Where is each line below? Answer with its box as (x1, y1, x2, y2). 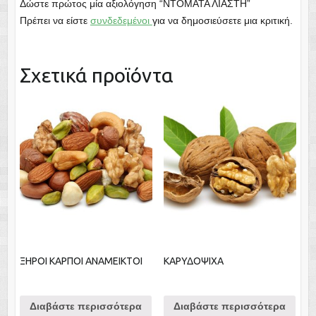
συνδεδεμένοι (90, 14, 152, 26)
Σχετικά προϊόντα (19, 63, 174, 86)
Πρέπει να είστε (19, 14, 90, 26)
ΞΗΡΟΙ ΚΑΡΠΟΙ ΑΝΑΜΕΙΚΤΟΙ (19, 255, 142, 267)
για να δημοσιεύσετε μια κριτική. (152, 14, 293, 26)
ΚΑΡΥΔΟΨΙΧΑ (163, 255, 224, 267)
